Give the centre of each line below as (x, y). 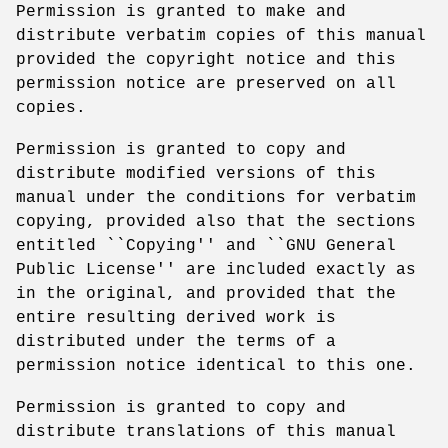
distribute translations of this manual (206, 431)
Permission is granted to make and (181, 11)
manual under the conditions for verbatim (216, 197)
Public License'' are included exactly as (216, 269)
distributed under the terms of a (176, 341)
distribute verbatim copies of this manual (221, 35)
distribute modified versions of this (196, 173)
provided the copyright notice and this (206, 59)
